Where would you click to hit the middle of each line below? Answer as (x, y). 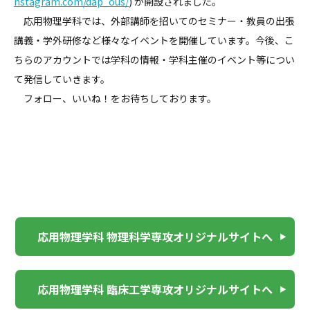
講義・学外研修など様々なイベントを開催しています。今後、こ (154, 40)
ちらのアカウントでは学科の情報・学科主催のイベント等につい (154, 60)
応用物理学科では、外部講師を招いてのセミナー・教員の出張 (154, 21)
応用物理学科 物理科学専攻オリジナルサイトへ (155, 237)
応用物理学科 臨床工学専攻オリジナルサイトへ (155, 290)
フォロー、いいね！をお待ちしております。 (115, 99)
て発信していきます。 (62, 79)
